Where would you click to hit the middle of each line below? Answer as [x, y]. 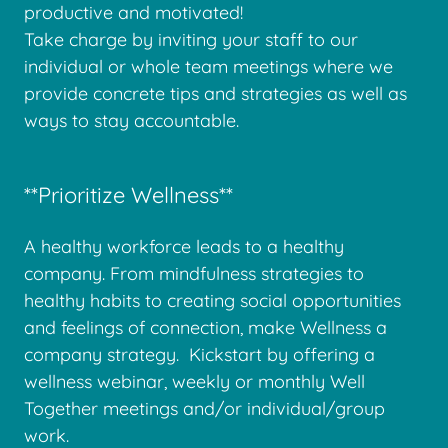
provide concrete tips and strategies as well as [215, 93]
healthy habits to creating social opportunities [212, 300]
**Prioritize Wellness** [128, 195]
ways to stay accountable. [131, 120]
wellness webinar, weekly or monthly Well [194, 381]
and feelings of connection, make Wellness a [205, 327]
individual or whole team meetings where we [208, 66]
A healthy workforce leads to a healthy [184, 246]
